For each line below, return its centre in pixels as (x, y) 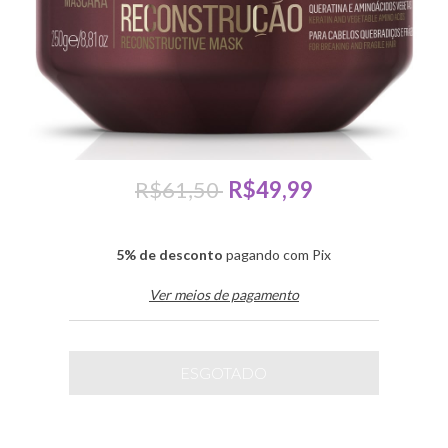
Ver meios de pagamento (223, 294)
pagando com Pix (277, 254)
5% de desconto (170, 254)
